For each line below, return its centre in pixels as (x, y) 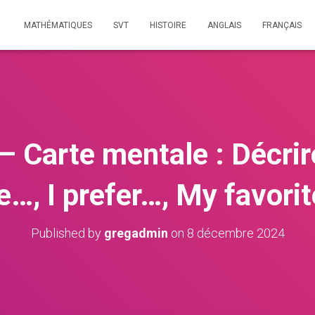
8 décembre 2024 (236, 233)
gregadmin (136, 233)
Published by (67, 233)
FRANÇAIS (282, 25)
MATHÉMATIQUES (58, 25)
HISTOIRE (168, 25)
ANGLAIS (224, 25)
